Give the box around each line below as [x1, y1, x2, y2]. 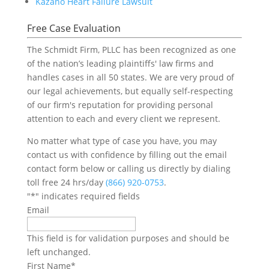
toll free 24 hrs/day [26, 176, 106, 188]
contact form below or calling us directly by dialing [26, 162, 231, 174]
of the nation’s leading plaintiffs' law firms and [26, 57, 214, 69]
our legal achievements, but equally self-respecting [26, 85, 233, 97]
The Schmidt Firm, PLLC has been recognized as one [26, 43, 236, 55]
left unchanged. [26, 246, 91, 258]
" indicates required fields [35, 190, 140, 202]
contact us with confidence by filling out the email [26, 148, 227, 160]
